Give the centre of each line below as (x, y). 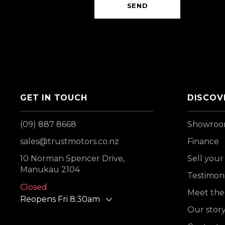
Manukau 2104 (50, 170)
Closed (34, 187)
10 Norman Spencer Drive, (72, 158)
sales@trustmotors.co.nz (70, 141)
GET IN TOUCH (54, 98)
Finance (203, 141)
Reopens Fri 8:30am (60, 199)
